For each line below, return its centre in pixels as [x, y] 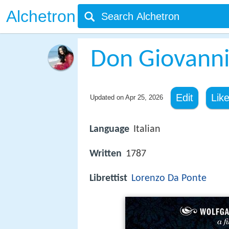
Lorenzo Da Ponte [169, 179]
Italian [147, 129]
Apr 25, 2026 [144, 97]
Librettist [108, 179]
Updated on [107, 97]
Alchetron [41, 16]
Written [106, 154]
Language [109, 129]
